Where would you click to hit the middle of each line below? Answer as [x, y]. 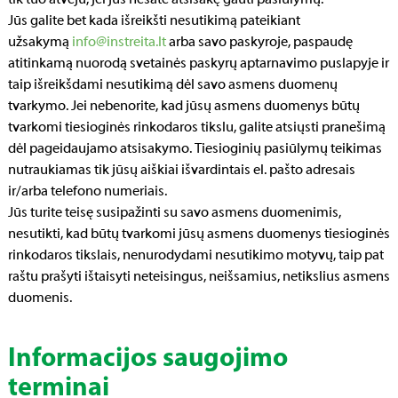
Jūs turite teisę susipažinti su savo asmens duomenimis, [175, 213]
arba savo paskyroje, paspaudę [259, 43]
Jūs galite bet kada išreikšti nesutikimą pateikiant [154, 21]
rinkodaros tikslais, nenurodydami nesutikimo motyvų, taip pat [196, 256]
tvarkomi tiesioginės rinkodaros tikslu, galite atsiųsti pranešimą [197, 128]
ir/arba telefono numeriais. [88, 192]
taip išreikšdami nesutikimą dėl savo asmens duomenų [173, 85]
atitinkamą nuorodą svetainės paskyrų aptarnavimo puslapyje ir [199, 64]
